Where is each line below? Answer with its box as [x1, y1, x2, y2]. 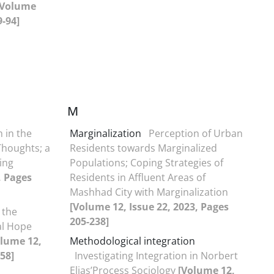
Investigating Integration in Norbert [75, 248, 238, 262]
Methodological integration [70, 234, 195, 248]
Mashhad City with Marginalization [70, 185, 228, 199]
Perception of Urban [149, 126, 243, 140]
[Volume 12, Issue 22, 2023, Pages [70, 199, 229, 213]
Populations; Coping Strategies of [70, 155, 223, 169]
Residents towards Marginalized [70, 141, 217, 155]
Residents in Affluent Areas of [70, 170, 206, 184]
